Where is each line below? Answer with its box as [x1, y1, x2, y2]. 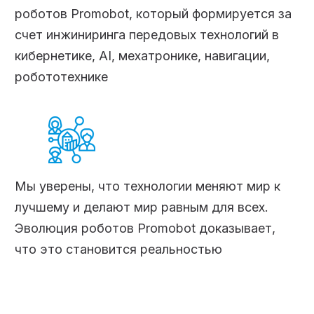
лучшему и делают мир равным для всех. [15, 199, 269, 214]
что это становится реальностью [15, 241, 223, 257]
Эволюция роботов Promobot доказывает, [15, 220, 276, 235]
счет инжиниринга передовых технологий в [15, 27, 280, 42]
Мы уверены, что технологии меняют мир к [15, 178, 281, 193]
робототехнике [15, 69, 109, 84]
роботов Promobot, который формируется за [15, 6, 292, 21]
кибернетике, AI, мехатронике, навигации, [15, 48, 271, 63]
